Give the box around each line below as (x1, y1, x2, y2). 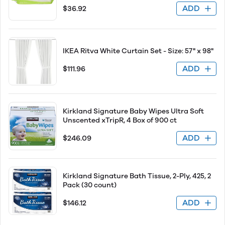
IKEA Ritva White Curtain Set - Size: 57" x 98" (63, 47, 213, 55)
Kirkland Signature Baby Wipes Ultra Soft (63, 107, 204, 116)
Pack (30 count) (63, 181, 117, 189)
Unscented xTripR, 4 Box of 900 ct (63, 116, 177, 125)
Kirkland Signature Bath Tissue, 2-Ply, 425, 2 (63, 172, 211, 180)
